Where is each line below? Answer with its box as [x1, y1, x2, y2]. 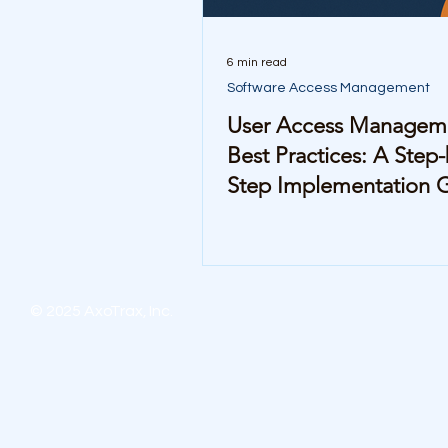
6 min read [227, 55, 287, 69]
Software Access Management [227, 81, 430, 95]
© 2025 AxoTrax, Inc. [30, 303, 173, 319]
